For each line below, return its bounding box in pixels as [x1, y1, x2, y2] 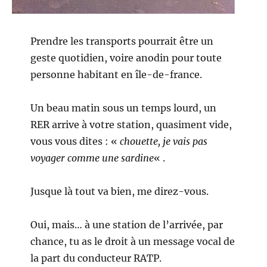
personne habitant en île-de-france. [30, 68, 203, 80]
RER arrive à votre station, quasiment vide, [30, 118, 232, 131]
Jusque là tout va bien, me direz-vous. [30, 185, 209, 197]
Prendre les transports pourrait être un [30, 35, 214, 47]
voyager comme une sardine [30, 151, 154, 164]
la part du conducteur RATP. [30, 252, 162, 264]
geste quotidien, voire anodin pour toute [30, 51, 222, 64]
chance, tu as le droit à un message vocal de [30, 235, 235, 247]
